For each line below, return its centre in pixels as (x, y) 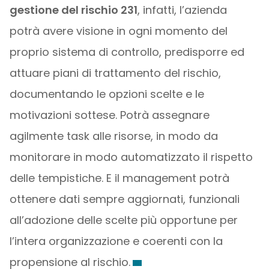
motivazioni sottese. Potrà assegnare (109, 115)
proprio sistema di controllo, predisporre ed (127, 52)
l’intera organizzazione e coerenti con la (116, 241)
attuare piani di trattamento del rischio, (115, 73)
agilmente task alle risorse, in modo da (113, 136)
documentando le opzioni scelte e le (107, 94)
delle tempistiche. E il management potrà (119, 178)
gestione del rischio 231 (73, 10)
